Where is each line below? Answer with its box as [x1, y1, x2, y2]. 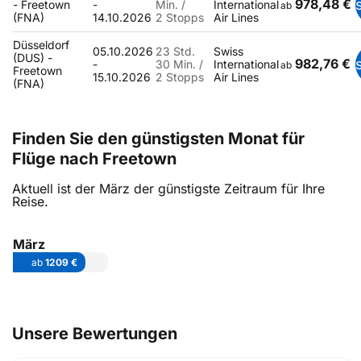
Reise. [12, 193, 48, 210]
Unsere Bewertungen [12, 324, 177, 343]
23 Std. [156, 44, 195, 58]
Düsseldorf [13, 38, 69, 52]
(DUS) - [13, 51, 52, 64]
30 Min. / [156, 57, 203, 71]
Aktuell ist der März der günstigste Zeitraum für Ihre [12, 180, 325, 197]
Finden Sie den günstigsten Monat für [12, 129, 305, 148]
